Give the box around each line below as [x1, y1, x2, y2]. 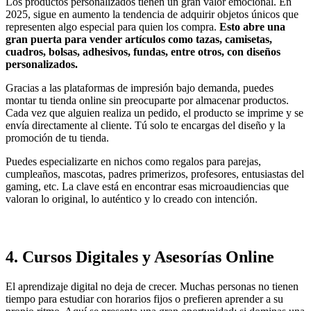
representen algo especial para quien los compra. [6, 21, 219, 33]
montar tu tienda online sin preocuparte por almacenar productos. [6, 94, 289, 107]
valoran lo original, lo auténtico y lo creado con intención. [6, 193, 258, 205]
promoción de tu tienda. [6, 132, 109, 144]
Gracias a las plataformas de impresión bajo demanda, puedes [6, 82, 274, 94]
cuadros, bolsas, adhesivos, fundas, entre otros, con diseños [6, 46, 280, 58]
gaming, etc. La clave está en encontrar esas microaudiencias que [6, 180, 289, 193]
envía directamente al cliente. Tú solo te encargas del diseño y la [6, 119, 285, 132]
